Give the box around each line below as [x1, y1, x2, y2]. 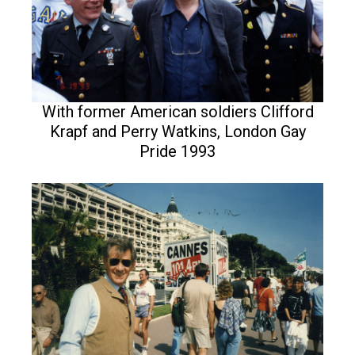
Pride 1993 [139, 142, 216, 162]
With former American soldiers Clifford [41, 102, 314, 122]
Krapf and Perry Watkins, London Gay [49, 122, 306, 142]
